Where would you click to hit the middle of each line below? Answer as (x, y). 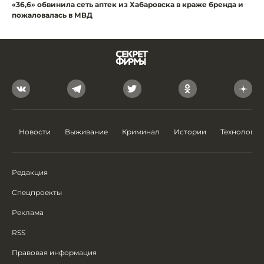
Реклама (28, 212)
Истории (190, 132)
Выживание (86, 132)
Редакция (30, 172)
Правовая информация (54, 253)
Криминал (141, 132)
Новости (35, 132)
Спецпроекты (37, 192)
